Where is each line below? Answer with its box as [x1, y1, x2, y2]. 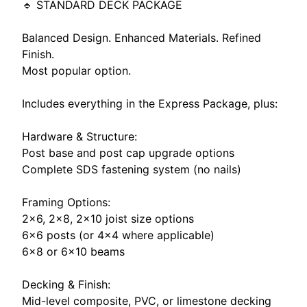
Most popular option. [22, 63, 131, 77]
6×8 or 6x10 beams [22, 244, 125, 258]
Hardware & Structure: [22, 129, 137, 143]
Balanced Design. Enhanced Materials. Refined [22, 30, 261, 45]
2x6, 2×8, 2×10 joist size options [22, 211, 194, 225]
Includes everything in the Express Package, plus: [22, 96, 278, 110]
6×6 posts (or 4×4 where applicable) [22, 228, 214, 242]
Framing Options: [22, 195, 110, 209]
